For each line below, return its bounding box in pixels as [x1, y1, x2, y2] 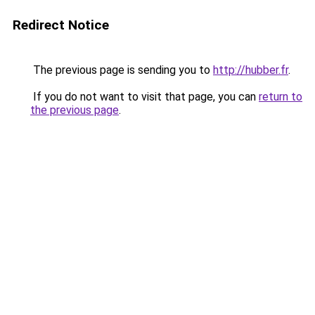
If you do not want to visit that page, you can [30, 90, 259, 103]
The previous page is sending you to [30, 63, 213, 77]
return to [259, 90, 302, 103]
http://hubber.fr [213, 63, 288, 77]
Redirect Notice [13, 17, 109, 33]
